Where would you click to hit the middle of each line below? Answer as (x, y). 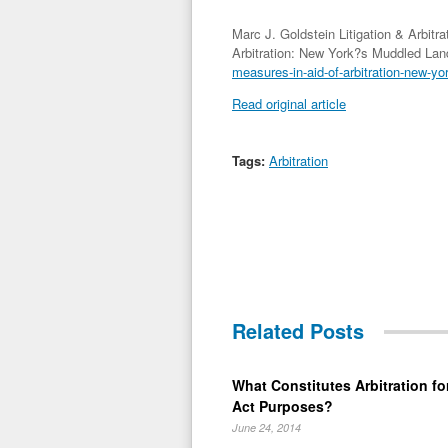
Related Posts (298, 330)
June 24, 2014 (266, 427)
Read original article (289, 103)
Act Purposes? (282, 406)
